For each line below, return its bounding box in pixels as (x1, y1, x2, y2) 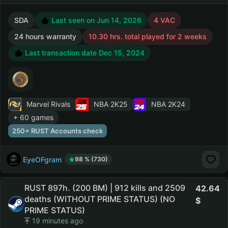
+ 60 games (13, 113, 53, 122)
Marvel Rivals (26, 100, 70, 108)
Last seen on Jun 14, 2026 (49, 16, 141, 24)
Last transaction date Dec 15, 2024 (23, 48, 145, 57)
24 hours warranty (14, 32, 76, 41)
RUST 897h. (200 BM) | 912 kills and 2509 (24, 183, 185, 193)
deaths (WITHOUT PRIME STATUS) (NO (24, 194, 175, 204)
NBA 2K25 (94, 100, 128, 108)
